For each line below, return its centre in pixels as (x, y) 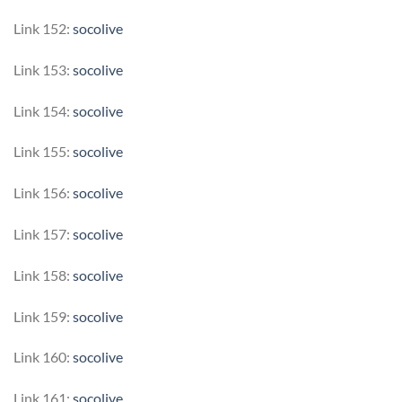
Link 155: (43, 152)
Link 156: (43, 193)
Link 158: (43, 275)
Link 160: (43, 357)
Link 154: (43, 110)
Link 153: (43, 69)
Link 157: (43, 233)
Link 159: (43, 316)
